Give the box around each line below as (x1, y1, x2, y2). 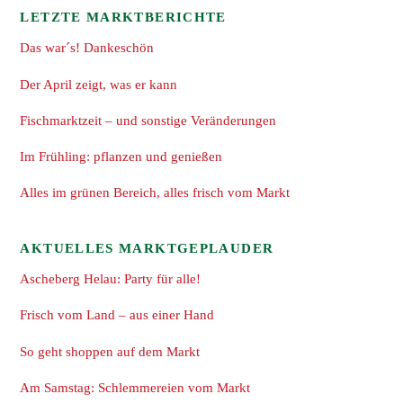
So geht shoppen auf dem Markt (20, 343, 201, 359)
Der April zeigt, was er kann (20, 76, 178, 92)
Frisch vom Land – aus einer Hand (20, 307, 215, 323)
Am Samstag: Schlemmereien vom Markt (20, 379, 251, 395)
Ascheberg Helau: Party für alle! (20, 271, 201, 287)
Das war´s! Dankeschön (20, 40, 155, 56)
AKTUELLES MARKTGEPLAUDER (20, 239, 274, 255)
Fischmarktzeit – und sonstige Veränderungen (20, 112, 277, 128)
